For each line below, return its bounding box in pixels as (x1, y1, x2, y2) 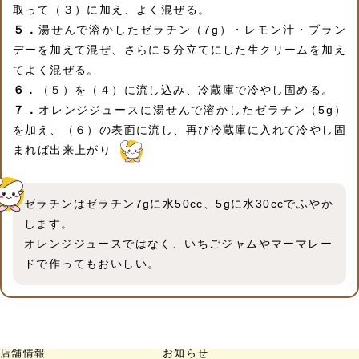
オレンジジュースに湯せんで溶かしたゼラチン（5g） (38, 103, 346, 117)
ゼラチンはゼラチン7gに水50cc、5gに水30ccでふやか (24, 197, 333, 211)
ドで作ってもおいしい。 (24, 257, 160, 271)
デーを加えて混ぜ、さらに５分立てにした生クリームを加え (13, 43, 346, 57)
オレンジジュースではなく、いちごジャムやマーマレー (24, 237, 333, 251)
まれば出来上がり (13, 143, 112, 157)
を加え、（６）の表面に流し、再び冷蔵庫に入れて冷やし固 (13, 123, 346, 137)
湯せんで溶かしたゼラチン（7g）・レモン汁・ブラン (38, 23, 346, 37)
